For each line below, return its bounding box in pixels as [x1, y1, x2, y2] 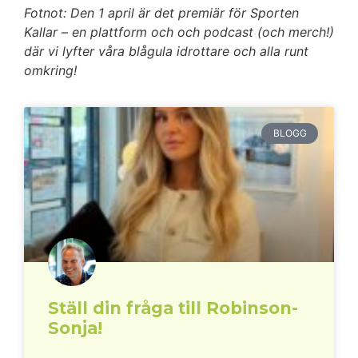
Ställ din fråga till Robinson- [48, 298, 298, 319]
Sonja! [48, 318, 102, 339]
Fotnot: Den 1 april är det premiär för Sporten [24, 4, 299, 21]
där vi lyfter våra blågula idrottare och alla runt [24, 42, 308, 59]
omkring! [24, 62, 77, 78]
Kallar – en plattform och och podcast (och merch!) [24, 23, 334, 40]
